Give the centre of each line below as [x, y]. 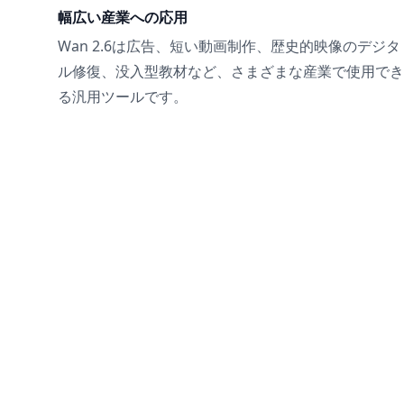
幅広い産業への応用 [123, 18]
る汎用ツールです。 [123, 97]
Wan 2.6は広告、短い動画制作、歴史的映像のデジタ [229, 46]
